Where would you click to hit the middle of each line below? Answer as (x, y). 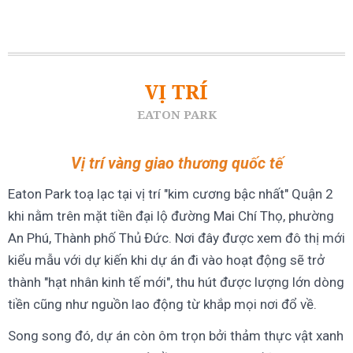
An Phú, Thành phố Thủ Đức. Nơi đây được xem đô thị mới (176, 238)
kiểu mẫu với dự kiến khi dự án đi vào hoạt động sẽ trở (166, 260)
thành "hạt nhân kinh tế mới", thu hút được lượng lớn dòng (176, 282)
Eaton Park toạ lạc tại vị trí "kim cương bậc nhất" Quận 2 (171, 193)
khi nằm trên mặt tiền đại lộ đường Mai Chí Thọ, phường (171, 216)
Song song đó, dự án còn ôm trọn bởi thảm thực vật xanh (176, 335)
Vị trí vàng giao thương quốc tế (176, 163)
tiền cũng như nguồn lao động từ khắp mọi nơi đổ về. (162, 304)
